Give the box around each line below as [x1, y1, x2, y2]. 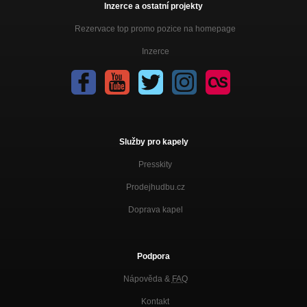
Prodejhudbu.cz [125, 182, 185, 192]
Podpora [137, 251, 170, 261]
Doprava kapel [127, 204, 183, 214]
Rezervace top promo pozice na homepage [75, 23, 236, 34]
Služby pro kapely [119, 136, 188, 147]
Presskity [138, 159, 172, 169]
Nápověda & [123, 273, 172, 284]
